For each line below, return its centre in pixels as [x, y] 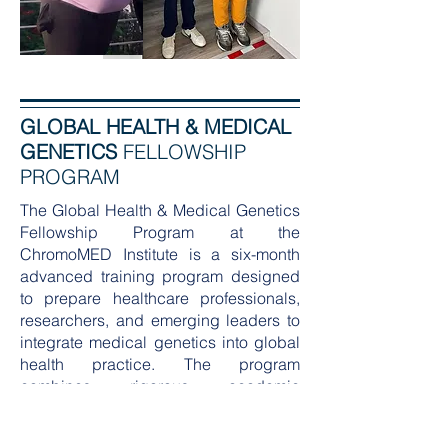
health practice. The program [160, 364]
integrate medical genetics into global [160, 342]
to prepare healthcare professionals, [160, 298]
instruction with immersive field [160, 408]
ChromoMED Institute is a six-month [160, 254]
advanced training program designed [160, 276]
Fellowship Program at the [160, 232]
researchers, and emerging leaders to [160, 320]
